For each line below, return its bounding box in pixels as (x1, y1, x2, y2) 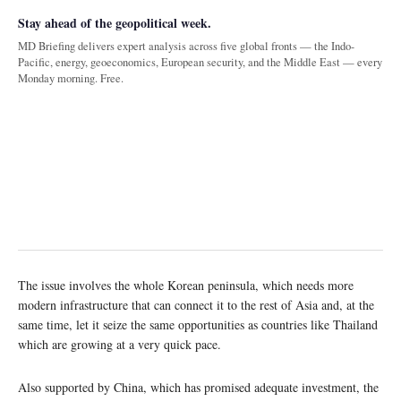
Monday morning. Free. (18, 71, 124, 87)
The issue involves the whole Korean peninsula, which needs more (18, 277, 354, 294)
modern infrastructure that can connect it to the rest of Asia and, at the (18, 296, 374, 314)
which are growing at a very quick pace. (18, 336, 221, 354)
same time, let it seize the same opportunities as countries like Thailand (18, 316, 378, 334)
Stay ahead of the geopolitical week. (18, 13, 211, 33)
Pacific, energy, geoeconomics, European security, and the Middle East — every (18, 55, 382, 71)
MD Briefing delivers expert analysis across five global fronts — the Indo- (18, 38, 354, 55)
